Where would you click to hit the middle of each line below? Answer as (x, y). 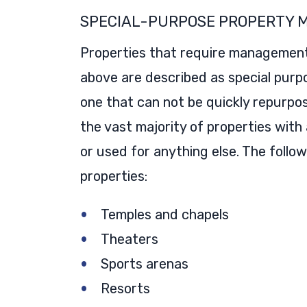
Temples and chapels (165, 215)
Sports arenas (145, 264)
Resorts (125, 289)
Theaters (130, 240)
